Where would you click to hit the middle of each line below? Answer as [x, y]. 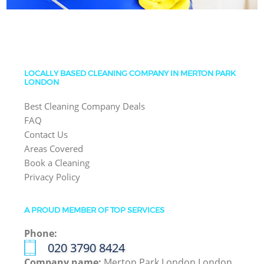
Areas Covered [54, 149]
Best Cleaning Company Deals [85, 106]
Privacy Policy [52, 177]
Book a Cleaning [57, 163]
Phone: [41, 234]
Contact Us [46, 135]
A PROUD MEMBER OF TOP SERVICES [95, 210]
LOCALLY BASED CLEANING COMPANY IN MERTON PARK [130, 73]
